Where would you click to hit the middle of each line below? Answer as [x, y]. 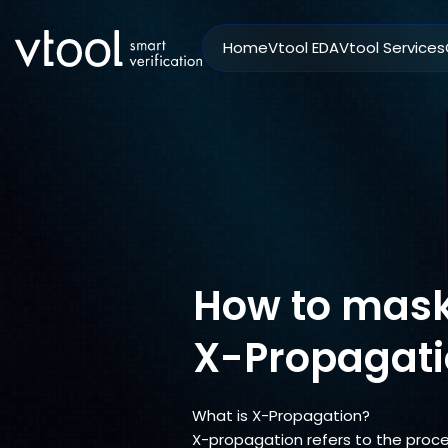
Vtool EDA [303, 47]
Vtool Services [392, 47]
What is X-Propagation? [281, 415]
